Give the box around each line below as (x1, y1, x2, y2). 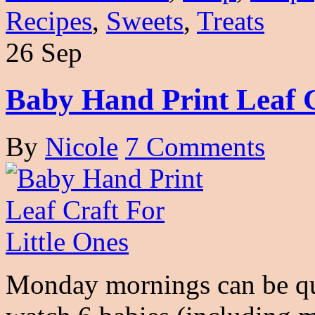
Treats (197, 6, 264, 37)
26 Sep (6, 37, 82, 68)
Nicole (45, 131, 118, 162)
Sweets (106, 6, 184, 37)
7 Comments (125, 131, 265, 162)
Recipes (6, 6, 92, 37)
